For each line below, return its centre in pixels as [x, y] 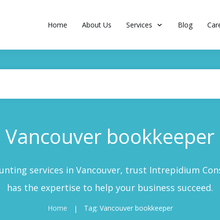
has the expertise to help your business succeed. [110, 188]
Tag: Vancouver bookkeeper [128, 208]
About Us [97, 25]
